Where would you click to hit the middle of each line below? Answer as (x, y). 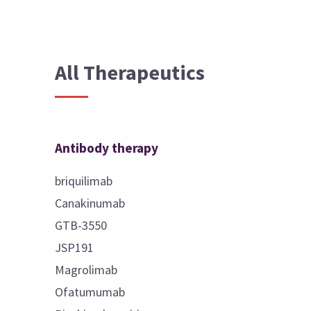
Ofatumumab (90, 292)
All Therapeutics (130, 72)
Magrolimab (86, 269)
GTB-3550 (81, 225)
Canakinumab (90, 203)
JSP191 (75, 247)
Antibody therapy (107, 148)
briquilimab (84, 180)
